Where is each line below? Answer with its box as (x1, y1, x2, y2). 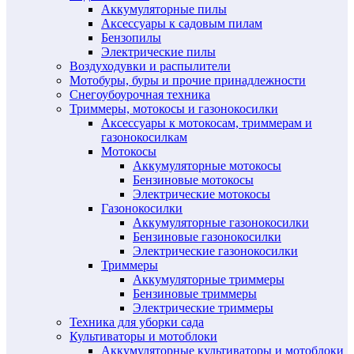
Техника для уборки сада (70, 315, 204, 330)
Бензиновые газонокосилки (133, 230, 281, 244)
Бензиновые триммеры (133, 287, 257, 301)
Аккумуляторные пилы (101, 2, 227, 17)
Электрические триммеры (133, 301, 273, 315)
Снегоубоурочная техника (70, 88, 210, 102)
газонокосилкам (101, 130, 187, 145)
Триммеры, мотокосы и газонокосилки (70, 102, 278, 116)
